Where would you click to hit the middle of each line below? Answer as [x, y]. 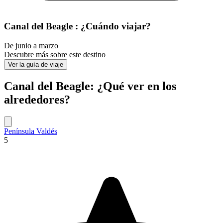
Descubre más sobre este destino [55, 54]
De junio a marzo [31, 45]
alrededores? [37, 99]
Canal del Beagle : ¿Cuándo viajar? [77, 26]
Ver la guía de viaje [36, 64]
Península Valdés [31, 131]
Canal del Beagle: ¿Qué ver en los [90, 86]
